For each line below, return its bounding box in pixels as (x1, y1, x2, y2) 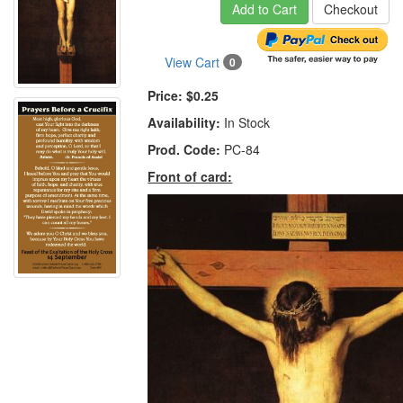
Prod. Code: (148, 140, 221, 159)
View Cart (164, 53, 223, 72)
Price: (148, 86, 184, 105)
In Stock (220, 113, 271, 132)
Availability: (148, 113, 221, 132)
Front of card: (148, 167, 233, 186)
